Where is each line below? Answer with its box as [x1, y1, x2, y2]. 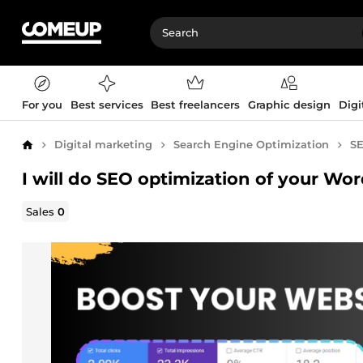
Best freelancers [151, 98, 241, 111]
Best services [70, 98, 143, 111]
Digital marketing [54, 138, 152, 151]
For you [22, 98, 62, 111]
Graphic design [247, 98, 331, 111]
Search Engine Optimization [173, 138, 329, 151]
